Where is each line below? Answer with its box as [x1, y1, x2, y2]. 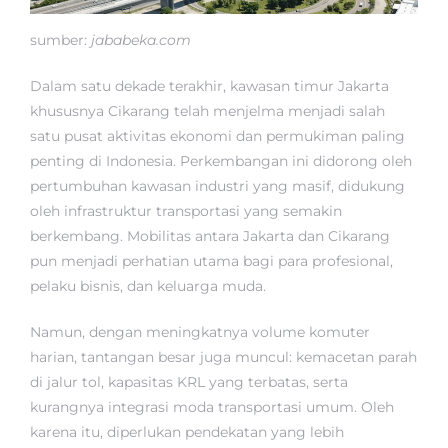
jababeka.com [91, 31, 191, 50]
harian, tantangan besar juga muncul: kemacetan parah [30, 348, 417, 367]
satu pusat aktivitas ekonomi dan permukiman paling [30, 127, 405, 146]
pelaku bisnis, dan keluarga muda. [30, 277, 266, 296]
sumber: [30, 31, 91, 50]
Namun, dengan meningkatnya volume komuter [30, 323, 370, 342]
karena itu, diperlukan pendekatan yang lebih [30, 423, 344, 442]
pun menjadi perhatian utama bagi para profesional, [30, 252, 393, 271]
